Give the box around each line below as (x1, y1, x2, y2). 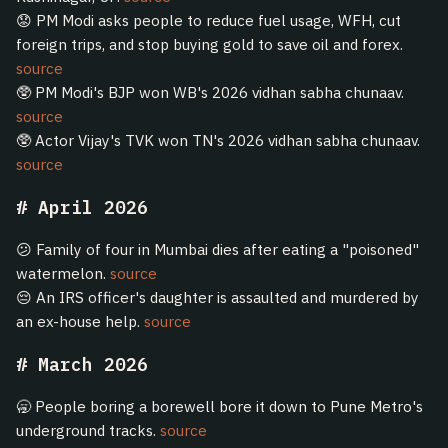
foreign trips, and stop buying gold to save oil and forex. (16, 34, 403, 55)
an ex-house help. (16, 311, 144, 332)
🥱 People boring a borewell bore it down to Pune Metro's (16, 396, 423, 417)
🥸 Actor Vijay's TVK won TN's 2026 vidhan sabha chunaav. (16, 130, 420, 151)
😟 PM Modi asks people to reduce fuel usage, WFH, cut (16, 10, 401, 31)
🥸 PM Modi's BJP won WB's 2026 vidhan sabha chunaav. (16, 82, 404, 103)
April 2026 (38, 195, 148, 219)
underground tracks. (16, 420, 160, 441)
